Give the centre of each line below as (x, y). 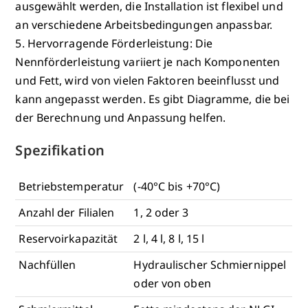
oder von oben (172, 283)
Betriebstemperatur (71, 186)
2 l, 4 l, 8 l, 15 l (169, 238)
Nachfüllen (47, 264)
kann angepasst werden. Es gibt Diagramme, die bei (153, 99)
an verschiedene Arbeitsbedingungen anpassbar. (144, 24)
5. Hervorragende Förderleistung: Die (114, 43)
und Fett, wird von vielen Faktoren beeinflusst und (147, 80)
